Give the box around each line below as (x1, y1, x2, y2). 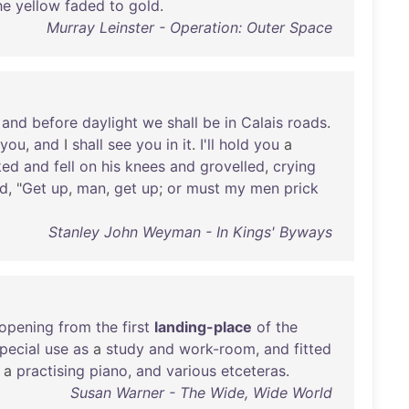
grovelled (200, 157, 265, 175)
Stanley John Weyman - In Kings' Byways (47, 223, 332, 241)
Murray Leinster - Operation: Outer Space (46, 18, 332, 37)
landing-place (154, 318, 252, 336)
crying (273, 157, 316, 175)
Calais (241, 113, 283, 131)
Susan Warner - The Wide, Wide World (69, 383, 332, 402)
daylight (82, 113, 138, 131)
